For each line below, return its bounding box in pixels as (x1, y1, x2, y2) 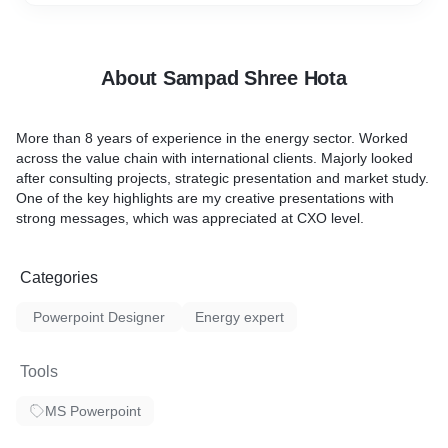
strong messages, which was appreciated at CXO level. (16, 210, 364, 226)
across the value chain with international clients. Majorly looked (16, 150, 413, 166)
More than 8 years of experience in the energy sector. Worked (16, 130, 408, 146)
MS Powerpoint (45, 403, 141, 419)
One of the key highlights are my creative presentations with (16, 190, 394, 206)
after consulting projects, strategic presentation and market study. (16, 170, 429, 186)
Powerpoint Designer (33, 309, 165, 325)
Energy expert (195, 309, 284, 325)
